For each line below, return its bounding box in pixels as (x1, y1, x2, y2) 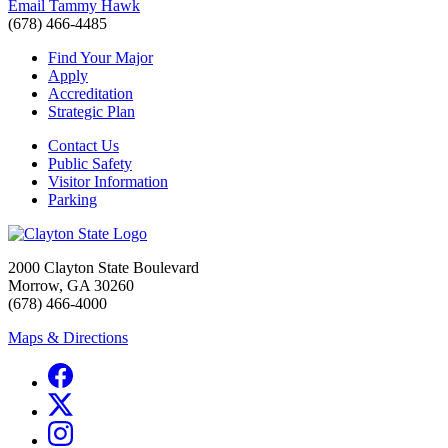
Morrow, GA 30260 (8, 277, 134, 295)
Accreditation (48, 85, 133, 103)
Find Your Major (48, 49, 153, 67)
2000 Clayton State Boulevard (8, 259, 199, 277)
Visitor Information (48, 173, 168, 191)
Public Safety (48, 155, 132, 173)
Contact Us (48, 137, 119, 155)
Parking (48, 191, 97, 209)
